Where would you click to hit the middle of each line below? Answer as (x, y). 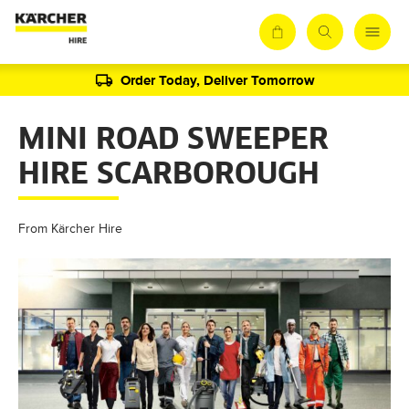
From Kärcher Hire (70, 229)
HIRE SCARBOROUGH (169, 175)
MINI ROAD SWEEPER (173, 141)
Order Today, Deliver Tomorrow (217, 79)
